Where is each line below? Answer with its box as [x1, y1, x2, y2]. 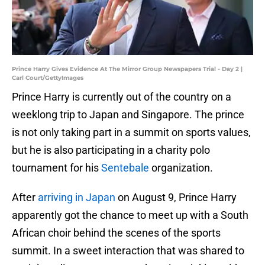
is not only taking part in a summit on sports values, [12, 126, 251, 139]
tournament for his [12, 161, 99, 174]
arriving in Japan [38, 191, 115, 204]
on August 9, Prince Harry [115, 191, 237, 204]
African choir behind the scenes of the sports [12, 227, 221, 240]
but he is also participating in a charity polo [12, 144, 210, 157]
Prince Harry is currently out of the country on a [12, 91, 231, 104]
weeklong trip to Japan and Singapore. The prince [12, 108, 244, 121]
